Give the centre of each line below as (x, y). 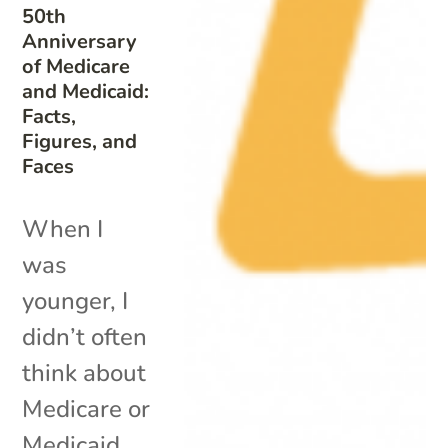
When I (63, 228)
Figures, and (80, 141)
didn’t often (85, 336)
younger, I (75, 300)
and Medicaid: (86, 91)
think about (84, 372)
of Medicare (76, 66)
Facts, (49, 116)
